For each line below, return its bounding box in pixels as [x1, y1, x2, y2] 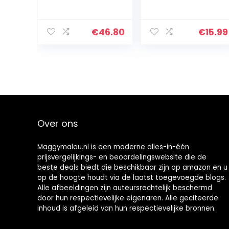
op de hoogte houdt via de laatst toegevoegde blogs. [37, 173, 226, 183]
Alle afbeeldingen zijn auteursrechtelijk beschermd [37, 183, 212, 193]
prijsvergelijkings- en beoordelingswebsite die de [37, 152, 207, 163]
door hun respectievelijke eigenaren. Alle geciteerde [37, 193, 218, 203]
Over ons [37, 117, 78, 130]
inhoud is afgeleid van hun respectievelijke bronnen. [37, 203, 216, 214]
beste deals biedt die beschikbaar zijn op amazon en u [37, 163, 227, 173]
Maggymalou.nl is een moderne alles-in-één [37, 142, 189, 152]
